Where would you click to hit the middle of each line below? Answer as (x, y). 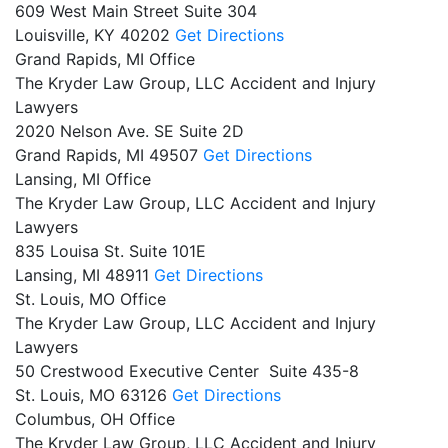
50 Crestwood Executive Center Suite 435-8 (187, 370)
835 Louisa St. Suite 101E (110, 250)
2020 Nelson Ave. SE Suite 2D (129, 130)
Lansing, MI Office (83, 178)
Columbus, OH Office (95, 418)
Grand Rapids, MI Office (105, 58)
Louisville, (54, 34)
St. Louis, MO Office (90, 298)
